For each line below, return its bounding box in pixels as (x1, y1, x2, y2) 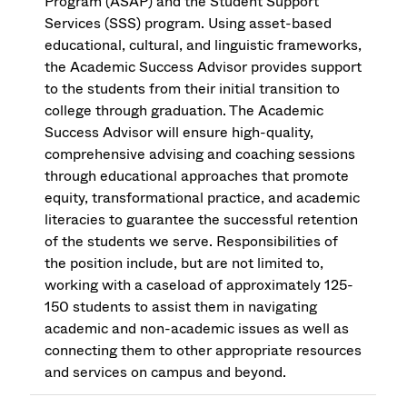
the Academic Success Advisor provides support (45, 56, 362, 78)
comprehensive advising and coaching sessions (45, 144, 356, 165)
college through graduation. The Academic (45, 100, 324, 122)
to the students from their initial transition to (45, 78, 341, 100)
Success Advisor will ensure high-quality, (45, 122, 314, 144)
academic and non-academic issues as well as (45, 318, 350, 340)
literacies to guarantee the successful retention (45, 209, 359, 231)
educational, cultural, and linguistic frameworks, (45, 35, 362, 56)
